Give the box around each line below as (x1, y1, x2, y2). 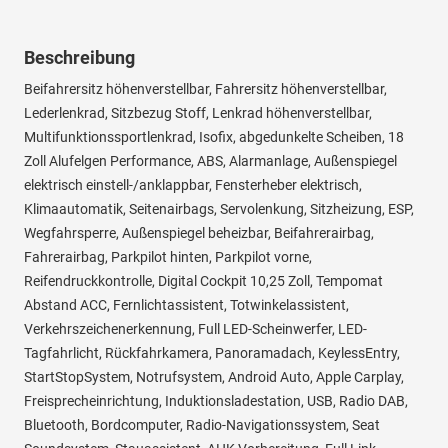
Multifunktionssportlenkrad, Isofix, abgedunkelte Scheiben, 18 (24, 129, 404, 146)
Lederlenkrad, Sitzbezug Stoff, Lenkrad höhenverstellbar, (24, 105, 372, 122)
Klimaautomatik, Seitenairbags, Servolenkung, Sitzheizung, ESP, (24, 201, 414, 218)
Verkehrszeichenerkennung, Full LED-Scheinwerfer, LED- (24, 321, 367, 338)
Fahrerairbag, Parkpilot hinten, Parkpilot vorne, (24, 249, 312, 266)
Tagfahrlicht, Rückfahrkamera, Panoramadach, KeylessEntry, (24, 345, 400, 362)
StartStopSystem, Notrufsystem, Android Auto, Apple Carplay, (24, 369, 404, 386)
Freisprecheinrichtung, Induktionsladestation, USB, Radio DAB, (24, 393, 408, 410)
